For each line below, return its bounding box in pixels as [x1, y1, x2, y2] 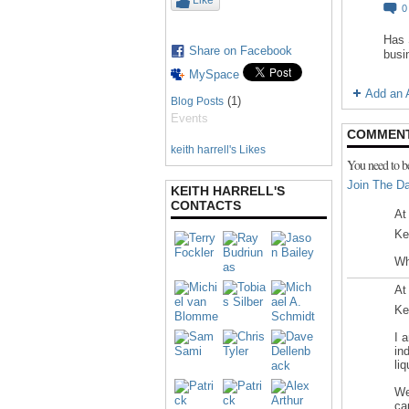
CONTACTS [171, 198, 241, 213]
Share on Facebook [189, 44, 292, 58]
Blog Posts [171, 95, 224, 108]
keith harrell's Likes [171, 143, 266, 156]
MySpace [189, 68, 239, 81]
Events [171, 111, 208, 125]
